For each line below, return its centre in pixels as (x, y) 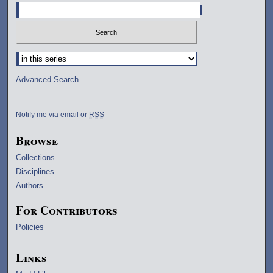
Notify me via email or (53, 114)
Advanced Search (48, 79)
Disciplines (35, 171)
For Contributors (67, 210)
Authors (30, 185)
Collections (36, 157)
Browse (37, 140)
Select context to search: (61, 55)
